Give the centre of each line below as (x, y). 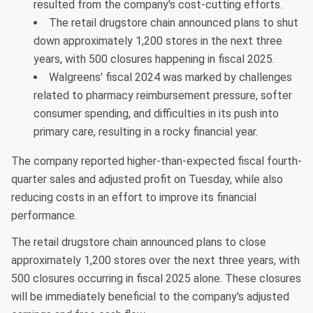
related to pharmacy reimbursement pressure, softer (163, 96)
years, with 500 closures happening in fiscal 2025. (154, 59)
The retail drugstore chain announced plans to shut (174, 23)
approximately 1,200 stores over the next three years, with (155, 261)
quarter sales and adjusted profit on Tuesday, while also (147, 180)
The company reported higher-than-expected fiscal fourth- (156, 161)
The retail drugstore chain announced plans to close (139, 242)
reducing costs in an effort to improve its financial (134, 198)
